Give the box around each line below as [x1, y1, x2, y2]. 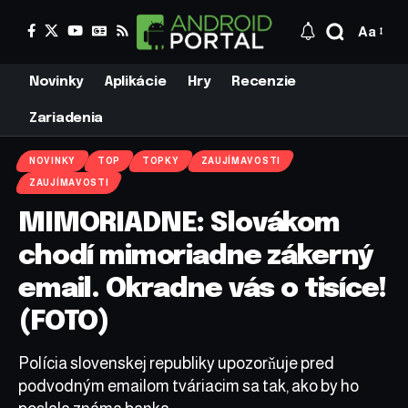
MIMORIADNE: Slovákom [18, 209, 340, 238]
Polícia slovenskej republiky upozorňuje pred [18, 353, 334, 372]
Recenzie [231, 74, 296, 89]
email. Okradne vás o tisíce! [18, 274, 386, 303]
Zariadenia [29, 110, 103, 126]
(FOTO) [18, 307, 110, 336]
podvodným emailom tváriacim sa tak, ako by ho [18, 376, 359, 395]
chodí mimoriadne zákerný [18, 241, 374, 270]
